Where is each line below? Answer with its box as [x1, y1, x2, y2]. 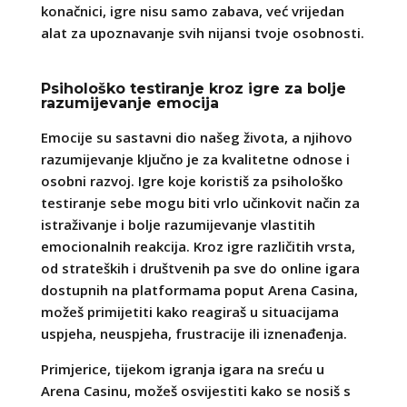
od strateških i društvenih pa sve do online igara [40, 258, 360, 277]
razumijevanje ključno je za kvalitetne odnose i [40, 149, 350, 168]
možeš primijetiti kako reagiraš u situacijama [40, 302, 339, 321]
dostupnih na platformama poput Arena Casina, [40, 280, 358, 299]
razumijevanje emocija [40, 94, 219, 112]
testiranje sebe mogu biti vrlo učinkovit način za [40, 193, 360, 212]
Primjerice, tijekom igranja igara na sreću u [40, 359, 324, 378]
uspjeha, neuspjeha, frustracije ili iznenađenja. [40, 323, 347, 342]
